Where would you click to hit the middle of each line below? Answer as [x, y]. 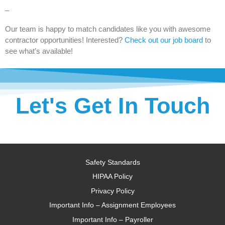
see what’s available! [39, 51]
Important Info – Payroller [113, 219]
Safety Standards [113, 162]
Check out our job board [165, 40]
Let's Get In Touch [113, 105]
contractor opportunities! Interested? [65, 40]
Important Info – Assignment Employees [113, 205]
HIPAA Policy [113, 177]
